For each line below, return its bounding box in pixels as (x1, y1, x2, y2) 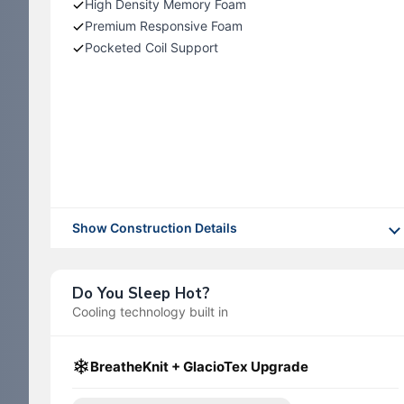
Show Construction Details (72, 220, 237, 236)
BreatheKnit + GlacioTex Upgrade (90, 358, 308, 376)
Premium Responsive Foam (85, 18, 243, 33)
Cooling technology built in (72, 304, 228, 320)
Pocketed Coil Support (85, 40, 218, 55)
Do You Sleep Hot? (72, 283, 210, 305)
